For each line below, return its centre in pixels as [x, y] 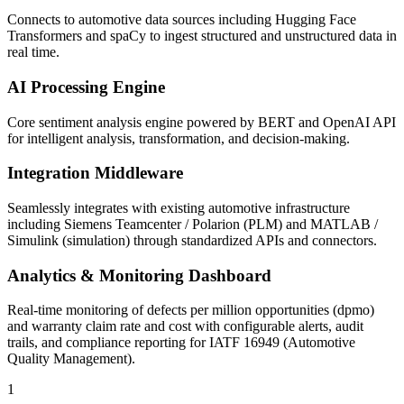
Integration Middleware [95, 173]
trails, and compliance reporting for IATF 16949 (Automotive [181, 343]
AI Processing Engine [86, 87]
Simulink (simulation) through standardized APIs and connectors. [192, 241]
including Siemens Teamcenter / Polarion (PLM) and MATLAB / [193, 225]
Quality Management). [71, 359]
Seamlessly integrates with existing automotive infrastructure [179, 208]
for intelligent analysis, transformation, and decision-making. [179, 138]
